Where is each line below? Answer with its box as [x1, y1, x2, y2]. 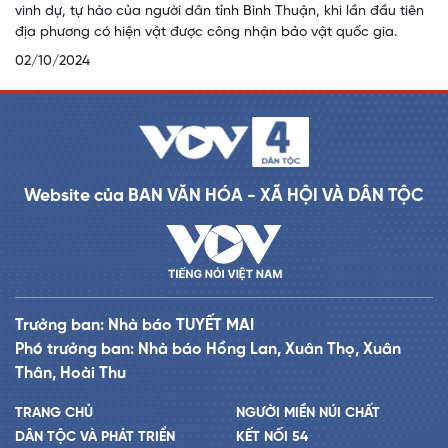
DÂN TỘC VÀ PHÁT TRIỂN [15, 430, 175, 446]
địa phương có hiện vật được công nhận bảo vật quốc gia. [15, 25, 397, 41]
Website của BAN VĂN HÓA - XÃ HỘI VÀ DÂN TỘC [24, 187, 424, 206]
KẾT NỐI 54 [236, 430, 308, 446]
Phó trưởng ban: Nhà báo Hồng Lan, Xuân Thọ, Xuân [15, 341, 401, 359]
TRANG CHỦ [15, 406, 93, 422]
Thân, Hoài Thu [15, 365, 126, 383]
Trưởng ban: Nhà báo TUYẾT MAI [15, 317, 254, 335]
